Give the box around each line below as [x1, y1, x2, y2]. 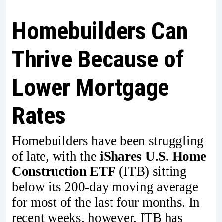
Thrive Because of [12, 45, 184, 74]
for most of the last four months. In [12, 195, 200, 210]
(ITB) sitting [115, 164, 187, 179]
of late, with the [12, 149, 100, 164]
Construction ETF [12, 164, 116, 179]
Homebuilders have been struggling [12, 133, 204, 149]
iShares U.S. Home [100, 149, 206, 164]
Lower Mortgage [12, 73, 169, 102]
